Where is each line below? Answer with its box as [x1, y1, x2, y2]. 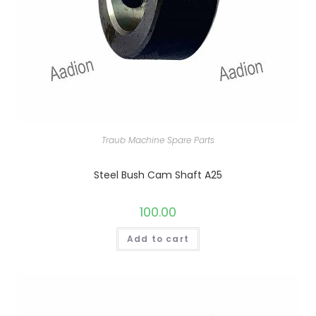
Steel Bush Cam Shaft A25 [94, 167, 222, 182]
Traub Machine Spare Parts [102, 133, 214, 146]
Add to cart [126, 232, 190, 245]
